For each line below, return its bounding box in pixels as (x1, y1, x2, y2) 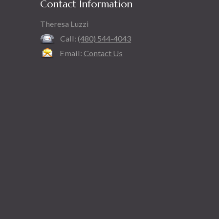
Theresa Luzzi (40, 19, 89, 28)
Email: (58, 48, 84, 58)
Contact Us (83, 48, 123, 58)
